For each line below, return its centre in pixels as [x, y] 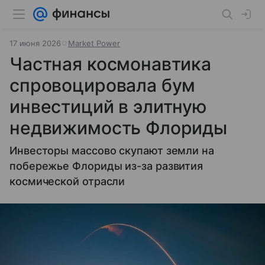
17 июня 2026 [35, 43]
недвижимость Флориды [119, 128]
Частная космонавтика [111, 64]
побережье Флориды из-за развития [106, 166]
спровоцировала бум [103, 85]
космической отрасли [67, 181]
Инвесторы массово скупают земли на [112, 151]
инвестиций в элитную [109, 106]
